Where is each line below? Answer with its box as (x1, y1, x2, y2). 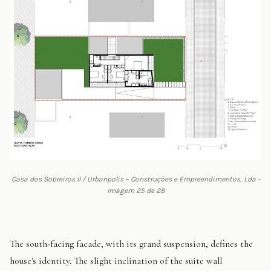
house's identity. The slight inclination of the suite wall (10, 255, 222, 267)
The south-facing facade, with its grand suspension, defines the (10, 238, 253, 250)
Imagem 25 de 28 (106, 186, 165, 195)
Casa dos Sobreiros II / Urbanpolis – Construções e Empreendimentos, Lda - (11, 175, 260, 184)
